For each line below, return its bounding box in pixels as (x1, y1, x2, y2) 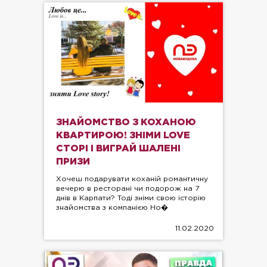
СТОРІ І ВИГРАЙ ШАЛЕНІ (56, 144, 181, 154)
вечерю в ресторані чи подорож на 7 (56, 185, 199, 193)
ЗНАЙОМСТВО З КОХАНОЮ (56, 118, 196, 128)
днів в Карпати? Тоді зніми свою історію (56, 195, 206, 202)
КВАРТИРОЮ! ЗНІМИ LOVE (56, 131, 190, 141)
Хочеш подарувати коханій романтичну (56, 176, 208, 183)
